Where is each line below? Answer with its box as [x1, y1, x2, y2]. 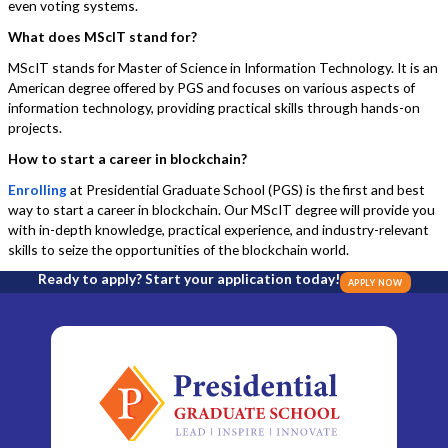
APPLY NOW [347, 276, 403, 288]
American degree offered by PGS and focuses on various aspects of [8, 79, 416, 97]
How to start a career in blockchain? [8, 150, 248, 168]
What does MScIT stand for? [8, 28, 198, 46]
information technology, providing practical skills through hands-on [8, 99, 421, 117]
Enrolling [8, 181, 71, 199]
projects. [8, 119, 63, 137]
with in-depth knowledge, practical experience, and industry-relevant [8, 221, 430, 239]
